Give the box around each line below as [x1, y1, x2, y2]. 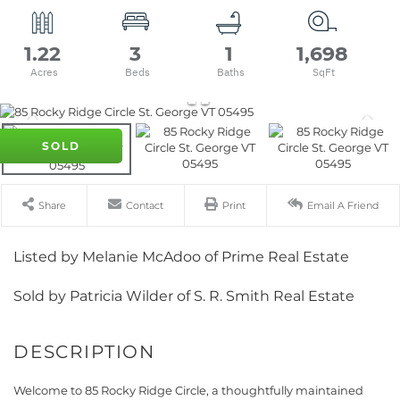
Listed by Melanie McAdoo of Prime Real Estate [13, 247, 349, 265]
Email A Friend [307, 198, 379, 212]
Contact [125, 198, 163, 212]
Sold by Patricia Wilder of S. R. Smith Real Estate [13, 287, 354, 304]
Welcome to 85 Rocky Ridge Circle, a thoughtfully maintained [13, 382, 363, 397]
